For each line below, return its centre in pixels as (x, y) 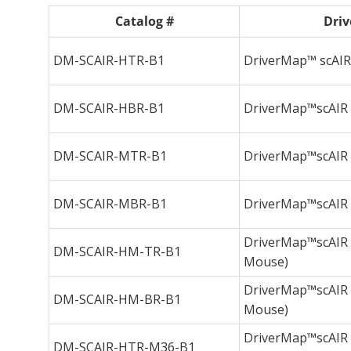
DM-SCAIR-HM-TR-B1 (117, 251)
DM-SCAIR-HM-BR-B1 (117, 299)
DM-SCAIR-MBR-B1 (110, 203)
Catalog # (144, 21)
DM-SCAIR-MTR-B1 (110, 156)
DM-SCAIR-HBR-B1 (109, 108)
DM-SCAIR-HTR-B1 (109, 60)
